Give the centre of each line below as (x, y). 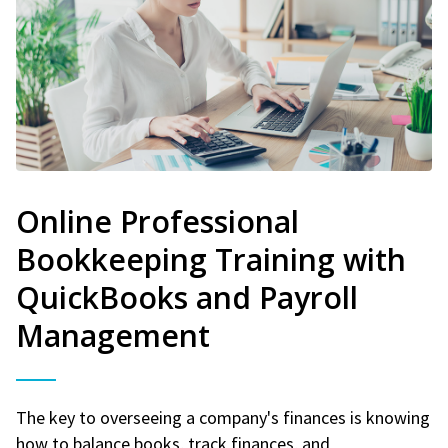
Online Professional (157, 221)
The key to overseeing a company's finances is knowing (223, 417)
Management (113, 335)
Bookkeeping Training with (211, 259)
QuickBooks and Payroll (187, 297)
